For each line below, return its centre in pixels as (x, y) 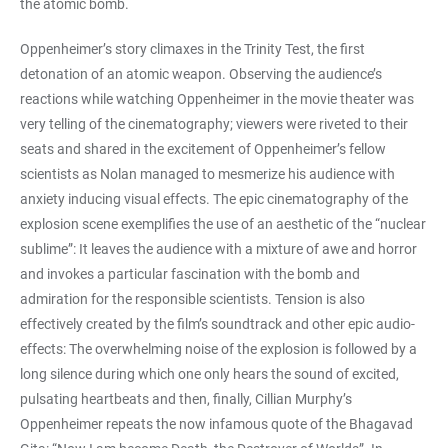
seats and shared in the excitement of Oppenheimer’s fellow (203, 148)
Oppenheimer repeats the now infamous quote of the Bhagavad (216, 423)
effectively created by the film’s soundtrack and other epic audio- (217, 323)
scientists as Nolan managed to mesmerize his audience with (207, 173)
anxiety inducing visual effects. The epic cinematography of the (214, 198)
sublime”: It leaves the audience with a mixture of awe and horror (218, 248)
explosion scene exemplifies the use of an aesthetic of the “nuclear (223, 223)
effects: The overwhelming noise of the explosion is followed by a (218, 348)
